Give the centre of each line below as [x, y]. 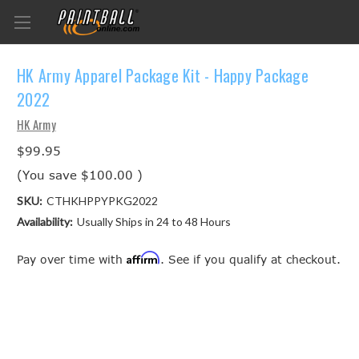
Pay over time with [72, 259]
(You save [47, 174]
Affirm [143, 257]
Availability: [45, 221]
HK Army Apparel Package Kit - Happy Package [163, 76]
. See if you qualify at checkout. [250, 259]
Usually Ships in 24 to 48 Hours [153, 221]
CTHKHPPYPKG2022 [102, 200]
